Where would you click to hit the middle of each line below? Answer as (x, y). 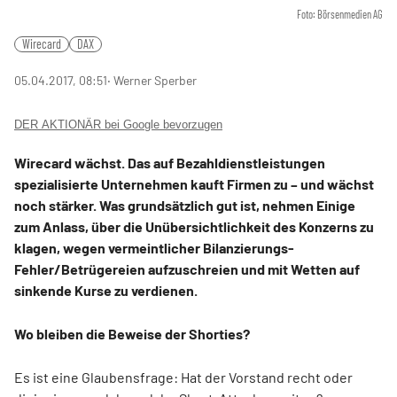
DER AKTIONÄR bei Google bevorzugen (118, 125)
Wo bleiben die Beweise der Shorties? (132, 334)
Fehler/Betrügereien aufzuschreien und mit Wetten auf (187, 269)
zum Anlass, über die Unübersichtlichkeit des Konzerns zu (194, 227)
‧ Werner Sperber (152, 80)
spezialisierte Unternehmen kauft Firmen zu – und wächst (194, 184)
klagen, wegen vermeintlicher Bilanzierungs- (154, 248)
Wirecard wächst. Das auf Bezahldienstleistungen (170, 163)
